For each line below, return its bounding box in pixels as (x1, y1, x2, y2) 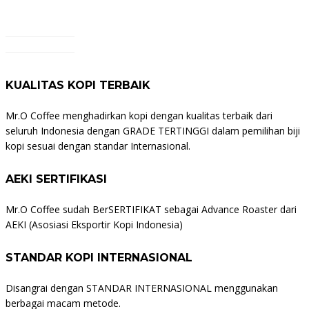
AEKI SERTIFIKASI (6, 172, 107, 186)
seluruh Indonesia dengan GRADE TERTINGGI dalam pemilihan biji (6, 124, 300, 138)
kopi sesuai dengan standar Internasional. (6, 139, 190, 153)
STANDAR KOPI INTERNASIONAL (6, 251, 192, 265)
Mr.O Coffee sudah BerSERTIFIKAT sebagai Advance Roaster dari (6, 203, 297, 217)
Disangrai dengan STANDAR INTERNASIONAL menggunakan (6, 281, 278, 295)
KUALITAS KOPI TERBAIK (6, 79, 150, 92)
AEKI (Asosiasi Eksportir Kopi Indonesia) (6, 218, 183, 232)
